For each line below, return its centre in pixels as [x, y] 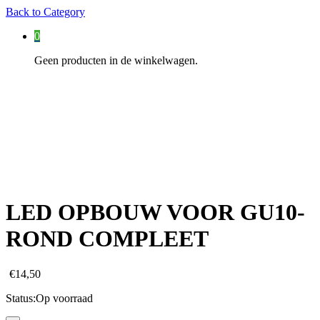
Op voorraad [64, 298]
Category [63, 12]
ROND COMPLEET [107, 239]
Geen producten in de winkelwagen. [116, 60]
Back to [23, 12]
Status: [21, 298]
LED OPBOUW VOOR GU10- [155, 212]
